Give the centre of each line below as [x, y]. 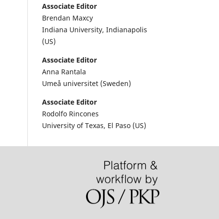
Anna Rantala [64, 71]
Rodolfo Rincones [70, 113]
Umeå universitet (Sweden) [87, 83]
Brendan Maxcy [67, 18]
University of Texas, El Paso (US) [94, 125]
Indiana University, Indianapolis [95, 29]
